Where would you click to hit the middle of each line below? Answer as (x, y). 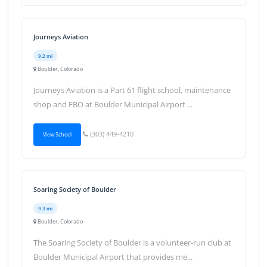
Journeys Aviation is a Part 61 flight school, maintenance (132, 90)
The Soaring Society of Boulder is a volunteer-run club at (132, 243)
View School (57, 134)
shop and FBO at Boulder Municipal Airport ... (113, 104)
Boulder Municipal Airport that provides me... (113, 257)
